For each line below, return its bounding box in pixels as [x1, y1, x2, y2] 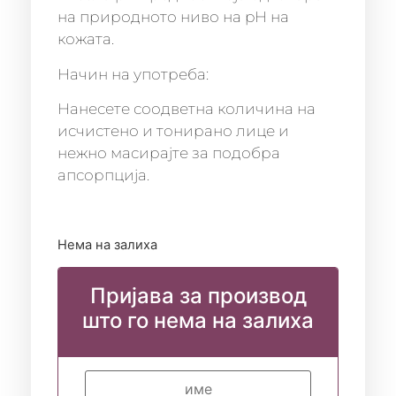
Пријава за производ [89, 282, 307, 308]
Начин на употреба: [57, 65, 209, 83]
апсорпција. [57, 166, 149, 185]
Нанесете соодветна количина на [57, 100, 316, 118]
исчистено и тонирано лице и [57, 122, 289, 141]
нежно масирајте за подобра [57, 144, 280, 163]
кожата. [57, 30, 114, 49]
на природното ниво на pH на [57, 8, 289, 27]
